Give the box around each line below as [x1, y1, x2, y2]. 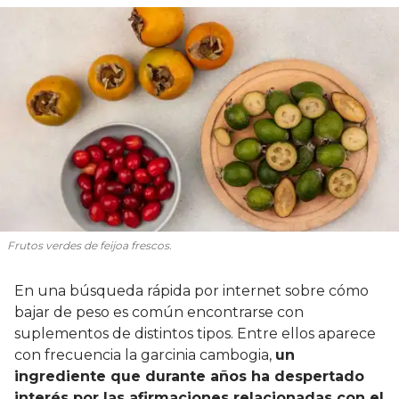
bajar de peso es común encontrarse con [14, 303, 304, 321]
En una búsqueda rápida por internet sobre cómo [14, 281, 369, 299]
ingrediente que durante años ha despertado [14, 367, 364, 385]
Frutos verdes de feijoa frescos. [7, 238, 172, 252]
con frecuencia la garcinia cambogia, [14, 346, 275, 363]
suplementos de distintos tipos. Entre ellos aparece [14, 324, 376, 342]
